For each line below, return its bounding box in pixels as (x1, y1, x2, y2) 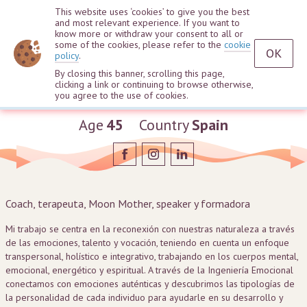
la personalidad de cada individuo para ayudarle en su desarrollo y (5, 291, 283, 304)
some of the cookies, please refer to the (55, 38, 221, 51)
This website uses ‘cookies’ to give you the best (55, 5, 249, 18)
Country (139, 115, 189, 134)
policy (55, 49, 79, 62)
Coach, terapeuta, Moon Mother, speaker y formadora (5, 197, 250, 210)
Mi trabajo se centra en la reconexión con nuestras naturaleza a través (5, 223, 295, 235)
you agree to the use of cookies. (55, 89, 188, 101)
